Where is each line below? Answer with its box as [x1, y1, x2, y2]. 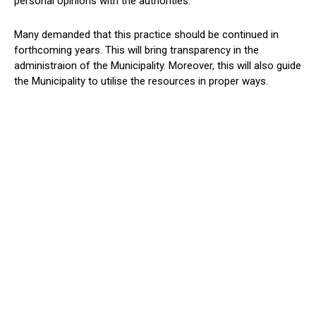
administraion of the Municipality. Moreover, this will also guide [14, 59, 301, 73]
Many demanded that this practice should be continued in [14, 28, 279, 42]
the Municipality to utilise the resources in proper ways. [14, 75, 268, 88]
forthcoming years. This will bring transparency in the [14, 44, 259, 57]
